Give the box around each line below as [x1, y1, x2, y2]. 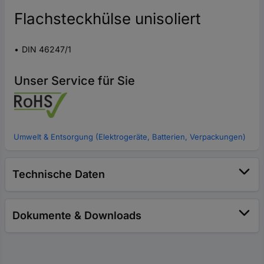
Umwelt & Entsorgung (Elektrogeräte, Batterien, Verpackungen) [14, 132, 246, 141]
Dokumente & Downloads [12, 209, 141, 222]
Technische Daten [12, 168, 105, 180]
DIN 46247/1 [22, 44, 71, 54]
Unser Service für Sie [14, 74, 135, 88]
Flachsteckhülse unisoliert [14, 9, 201, 28]
